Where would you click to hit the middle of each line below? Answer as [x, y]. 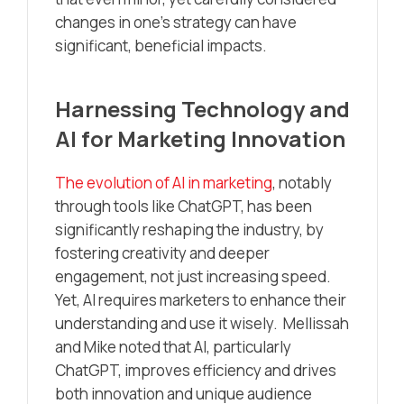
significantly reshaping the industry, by [189, 229]
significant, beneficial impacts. [161, 45]
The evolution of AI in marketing [164, 182]
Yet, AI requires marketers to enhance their [201, 299]
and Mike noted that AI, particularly [173, 346]
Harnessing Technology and [202, 108]
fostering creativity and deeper [162, 252]
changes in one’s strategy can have [176, 22]
